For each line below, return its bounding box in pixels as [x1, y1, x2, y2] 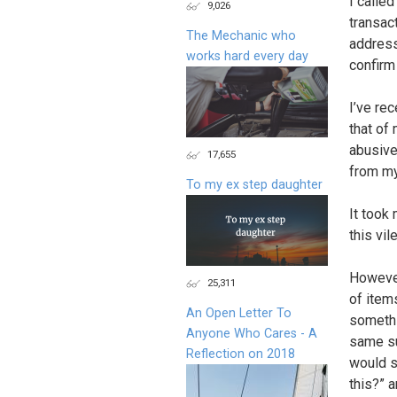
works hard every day [186, 48, 308, 64]
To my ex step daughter [186, 176, 323, 192]
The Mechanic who [186, 27, 296, 43]
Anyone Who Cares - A [186, 325, 317, 341]
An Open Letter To [186, 305, 292, 321]
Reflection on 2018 [186, 346, 295, 362]
